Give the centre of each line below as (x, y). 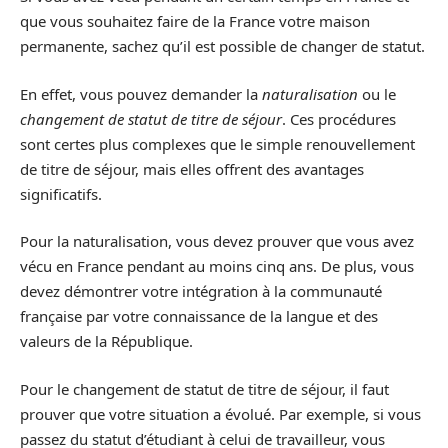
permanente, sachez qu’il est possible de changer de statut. (222, 46)
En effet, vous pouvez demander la (141, 93)
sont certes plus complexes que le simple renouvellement (217, 143)
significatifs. (61, 193)
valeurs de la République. (106, 341)
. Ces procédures (339, 118)
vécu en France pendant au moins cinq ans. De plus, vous (217, 266)
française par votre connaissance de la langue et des (199, 316)
